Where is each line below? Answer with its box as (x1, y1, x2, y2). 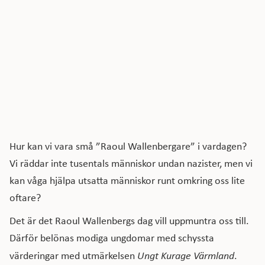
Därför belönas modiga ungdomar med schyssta (9, 231, 214, 245)
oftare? (9, 190, 41, 205)
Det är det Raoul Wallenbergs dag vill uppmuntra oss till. (9, 214, 249, 228)
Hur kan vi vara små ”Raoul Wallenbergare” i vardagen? (9, 139, 247, 153)
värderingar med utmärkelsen (9, 248, 137, 263)
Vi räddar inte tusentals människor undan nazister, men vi (9, 156, 253, 170)
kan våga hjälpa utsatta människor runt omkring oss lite (9, 173, 245, 188)
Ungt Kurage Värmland (137, 248, 234, 262)
